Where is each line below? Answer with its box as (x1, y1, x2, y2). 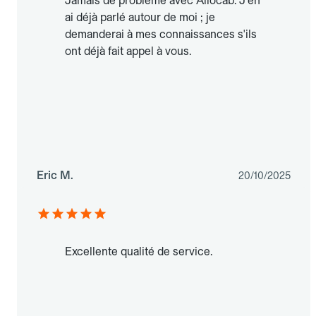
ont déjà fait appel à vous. (65, 44, 191, 58)
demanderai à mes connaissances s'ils (65, 27, 257, 41)
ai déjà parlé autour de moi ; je (65, 10, 215, 24)
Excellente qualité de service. (65, 244, 212, 258)
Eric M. (37, 168, 73, 182)
